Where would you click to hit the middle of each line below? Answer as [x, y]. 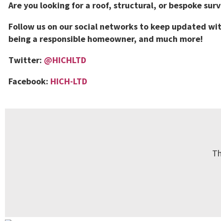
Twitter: [26, 60]
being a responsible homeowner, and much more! [106, 39]
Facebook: [29, 81]
